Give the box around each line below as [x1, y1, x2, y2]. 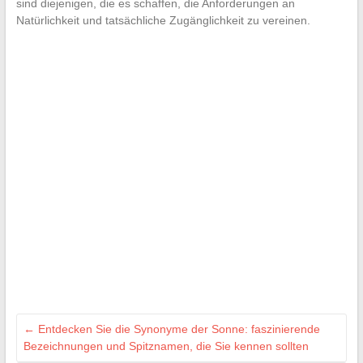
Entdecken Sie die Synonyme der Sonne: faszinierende [34, 322, 320, 336]
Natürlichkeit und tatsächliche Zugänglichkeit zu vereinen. [15, 14, 310, 28]
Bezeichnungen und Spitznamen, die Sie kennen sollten [23, 340, 309, 353]
